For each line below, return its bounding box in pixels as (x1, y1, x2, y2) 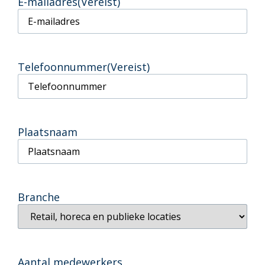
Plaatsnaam (18, 124, 77, 139)
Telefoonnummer (18, 59, 107, 74)
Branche (18, 189, 60, 204)
